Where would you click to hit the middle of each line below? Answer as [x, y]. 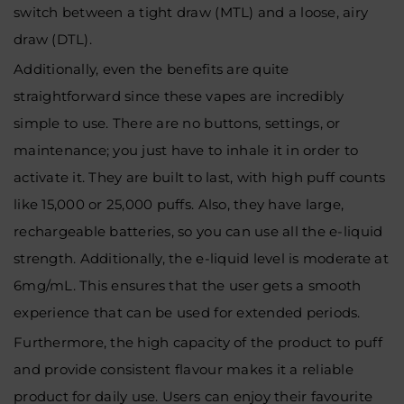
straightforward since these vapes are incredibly [179, 96]
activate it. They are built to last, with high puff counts [200, 177]
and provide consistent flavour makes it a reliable [184, 369]
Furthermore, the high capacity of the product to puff [198, 342]
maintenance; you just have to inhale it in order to [186, 150]
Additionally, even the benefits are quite [151, 69]
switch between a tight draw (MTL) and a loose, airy [191, 12]
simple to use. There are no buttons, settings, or [177, 123]
